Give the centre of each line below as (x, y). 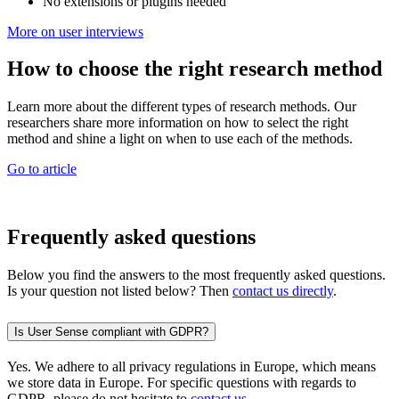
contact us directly (283, 291)
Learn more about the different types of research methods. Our (182, 107)
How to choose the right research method (197, 69)
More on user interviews (75, 31)
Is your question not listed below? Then (120, 291)
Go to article (42, 169)
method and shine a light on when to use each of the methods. (182, 139)
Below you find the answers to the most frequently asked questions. (196, 275)
